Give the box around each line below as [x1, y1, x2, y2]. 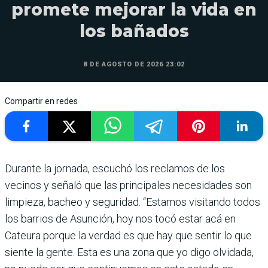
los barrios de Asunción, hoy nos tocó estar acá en [5, 212, 236, 226]
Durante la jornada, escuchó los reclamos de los [5, 162, 225, 175]
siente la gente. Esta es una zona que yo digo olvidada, [5, 246, 254, 259]
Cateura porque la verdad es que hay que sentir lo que [5, 229, 252, 242]
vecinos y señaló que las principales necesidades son [5, 179, 252, 192]
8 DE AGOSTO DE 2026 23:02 [83, 60, 185, 69]
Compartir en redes [5, 96, 78, 106]
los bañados [79, 21, 189, 42]
